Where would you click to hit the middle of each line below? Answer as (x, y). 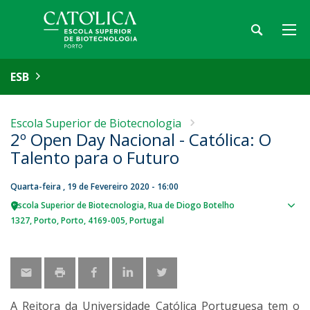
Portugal (147, 220)
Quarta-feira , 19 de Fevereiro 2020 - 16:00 (94, 186)
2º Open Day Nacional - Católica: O (141, 139)
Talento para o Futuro (95, 157)
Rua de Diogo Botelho (191, 205)
